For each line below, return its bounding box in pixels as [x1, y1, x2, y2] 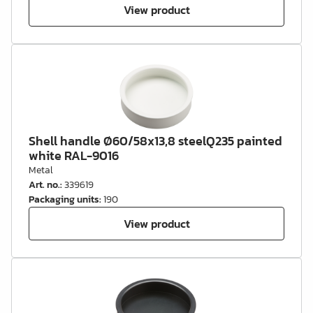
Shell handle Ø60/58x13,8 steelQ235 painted [29, 131, 282, 150]
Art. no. [29, 177, 60, 192]
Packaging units [29, 192, 99, 207]
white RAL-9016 [29, 146, 119, 165]
